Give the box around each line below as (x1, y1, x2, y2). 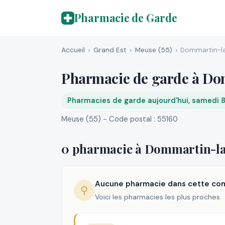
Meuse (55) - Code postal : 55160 (61, 114, 178, 124)
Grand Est (93, 45, 127, 54)
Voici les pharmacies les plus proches (94, 192, 220, 201)
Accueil (61, 45, 85, 54)
